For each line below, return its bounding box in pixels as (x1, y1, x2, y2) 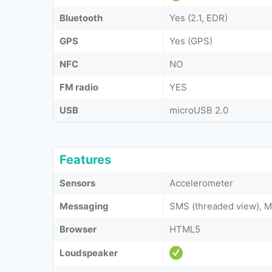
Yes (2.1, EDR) (169, 12, 228, 24)
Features (59, 152, 111, 167)
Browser (59, 223, 97, 235)
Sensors (59, 177, 95, 189)
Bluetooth (59, 12, 103, 24)
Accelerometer (169, 177, 233, 189)
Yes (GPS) (169, 35, 212, 47)
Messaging (59, 200, 109, 212)
